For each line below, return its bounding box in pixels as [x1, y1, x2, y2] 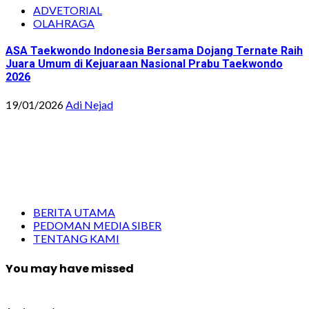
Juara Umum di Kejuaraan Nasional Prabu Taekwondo [6, 57, 283, 70]
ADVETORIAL [33, 3, 102, 17]
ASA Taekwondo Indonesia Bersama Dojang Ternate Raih [6, 44, 303, 57]
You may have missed [6, 260, 134, 277]
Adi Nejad [66, 98, 113, 112]
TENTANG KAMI [33, 232, 119, 246]
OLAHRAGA [33, 16, 94, 30]
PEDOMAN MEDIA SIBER [33, 219, 161, 232]
